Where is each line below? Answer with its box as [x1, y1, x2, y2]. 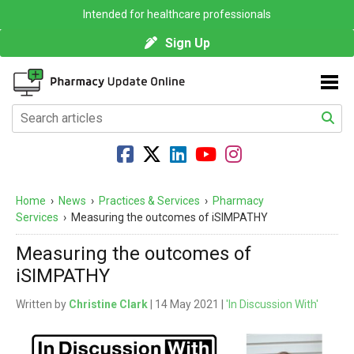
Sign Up [164, 36, 210, 51]
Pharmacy [213, 194, 264, 208]
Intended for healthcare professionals [83, 8, 271, 21]
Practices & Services [99, 194, 200, 208]
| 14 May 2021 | [148, 298, 226, 311]
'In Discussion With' [226, 298, 318, 311]
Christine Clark [69, 298, 148, 311]
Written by [16, 298, 69, 311]
